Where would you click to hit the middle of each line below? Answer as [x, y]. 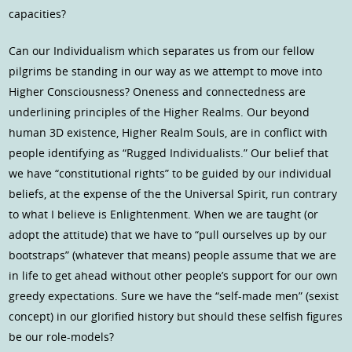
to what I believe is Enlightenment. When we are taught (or [164, 214]
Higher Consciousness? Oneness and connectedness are [158, 92]
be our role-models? [62, 337]
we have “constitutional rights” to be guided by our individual [170, 174]
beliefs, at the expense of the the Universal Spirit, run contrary [173, 194]
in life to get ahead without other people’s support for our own [174, 276]
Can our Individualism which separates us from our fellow [162, 51]
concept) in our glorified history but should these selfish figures [176, 317]
